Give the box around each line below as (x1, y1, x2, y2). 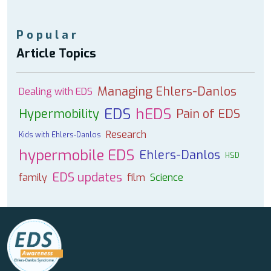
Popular (16, 27, 79, 42)
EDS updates (52, 169, 122, 186)
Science (150, 171, 183, 184)
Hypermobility (19, 106, 99, 122)
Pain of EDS (176, 106, 240, 122)
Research (106, 128, 146, 141)
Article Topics (16, 45, 96, 62)
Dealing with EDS (19, 85, 93, 98)
